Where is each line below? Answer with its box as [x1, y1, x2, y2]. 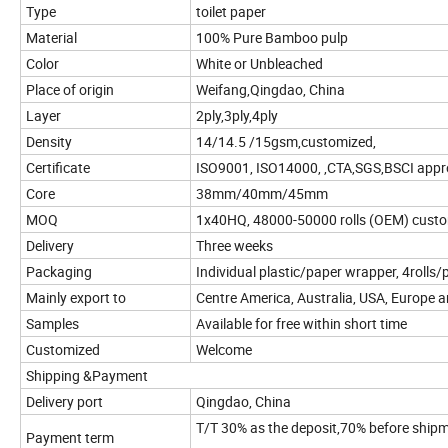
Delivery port [26, 391, 103, 411]
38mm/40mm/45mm [196, 183, 328, 203]
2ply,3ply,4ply [196, 105, 278, 125]
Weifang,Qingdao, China [196, 79, 345, 99]
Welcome [196, 339, 252, 359]
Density [26, 131, 72, 151]
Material [26, 27, 77, 47]
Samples [26, 313, 79, 333]
